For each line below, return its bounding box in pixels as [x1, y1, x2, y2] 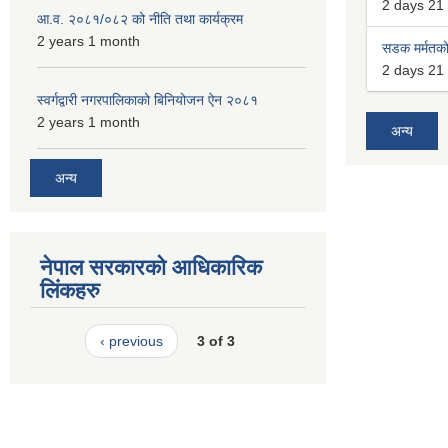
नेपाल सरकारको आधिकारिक [40, 255, 262, 281]
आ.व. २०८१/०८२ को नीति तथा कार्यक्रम [37, 10, 243, 27]
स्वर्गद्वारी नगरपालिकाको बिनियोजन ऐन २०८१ [37, 91, 258, 108]
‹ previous [99, 333, 163, 350]
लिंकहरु [40, 278, 100, 304]
